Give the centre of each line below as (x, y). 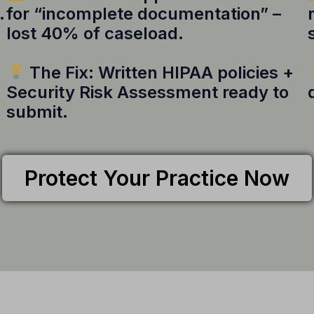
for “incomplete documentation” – (144, 13)
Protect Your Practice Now (157, 178)
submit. (37, 111)
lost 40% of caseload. (95, 33)
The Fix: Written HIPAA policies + (160, 72)
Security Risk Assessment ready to (148, 92)
